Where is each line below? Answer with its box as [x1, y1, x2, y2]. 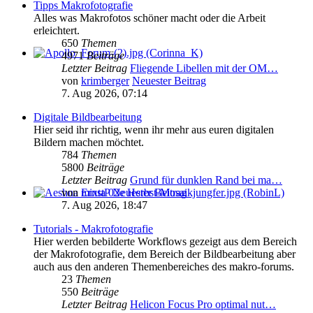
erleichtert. [34, 24, 80, 37]
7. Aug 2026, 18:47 [61, 199, 147, 212]
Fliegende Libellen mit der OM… [130, 62, 278, 75]
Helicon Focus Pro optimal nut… [130, 298, 276, 311]
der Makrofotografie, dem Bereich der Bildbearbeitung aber [34, 248, 296, 261]
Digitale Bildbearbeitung [34, 111, 142, 124]
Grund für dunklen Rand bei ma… [130, 174, 282, 187]
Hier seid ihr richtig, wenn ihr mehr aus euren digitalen [34, 124, 274, 136]
